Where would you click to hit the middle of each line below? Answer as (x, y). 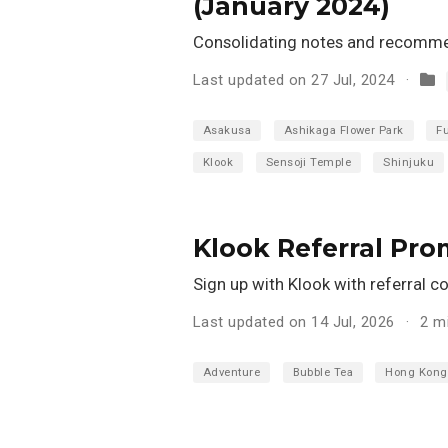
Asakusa (227, 131)
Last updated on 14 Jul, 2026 (294, 322)
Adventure (232, 372)
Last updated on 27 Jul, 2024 (294, 80)
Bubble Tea (323, 372)
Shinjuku (409, 163)
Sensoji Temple (308, 163)
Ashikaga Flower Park (343, 131)
